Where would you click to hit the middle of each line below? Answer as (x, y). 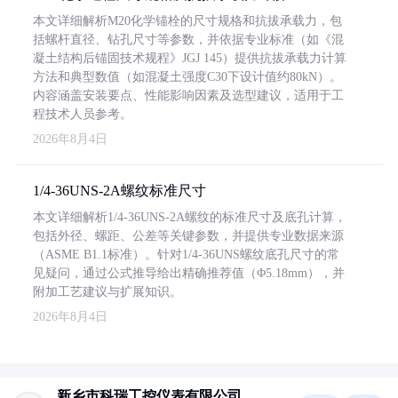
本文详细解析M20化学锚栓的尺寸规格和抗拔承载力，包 (187, 21)
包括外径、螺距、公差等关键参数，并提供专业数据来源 (188, 236)
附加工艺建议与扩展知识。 (107, 292)
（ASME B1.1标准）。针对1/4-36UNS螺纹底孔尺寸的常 (186, 255)
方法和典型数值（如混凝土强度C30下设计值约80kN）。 (187, 77)
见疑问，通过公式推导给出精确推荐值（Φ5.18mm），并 (189, 273)
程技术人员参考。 (83, 114)
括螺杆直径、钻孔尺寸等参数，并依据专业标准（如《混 (188, 40)
